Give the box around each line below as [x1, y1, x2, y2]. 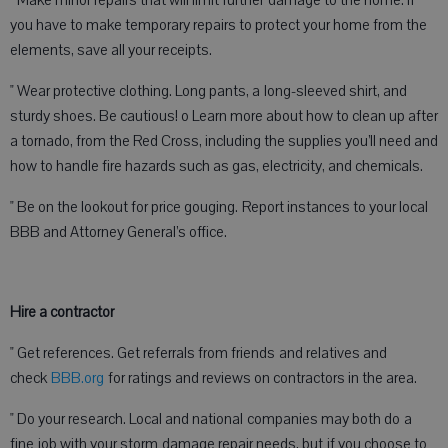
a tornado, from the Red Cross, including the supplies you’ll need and [10, 131, 438, 151]
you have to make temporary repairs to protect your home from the [10, 15, 427, 35]
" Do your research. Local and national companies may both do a [10, 409, 412, 429]
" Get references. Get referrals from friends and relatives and [10, 343, 387, 363]
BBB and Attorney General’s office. [10, 222, 227, 242]
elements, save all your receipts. [10, 40, 212, 60]
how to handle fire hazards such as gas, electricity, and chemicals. [10, 156, 423, 176]
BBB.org [51, 368, 104, 388]
